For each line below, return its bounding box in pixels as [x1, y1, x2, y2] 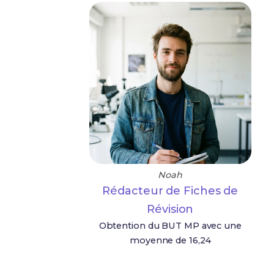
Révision [147, 202, 194, 216]
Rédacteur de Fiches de [102, 184, 239, 198]
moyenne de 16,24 [130, 235, 211, 246]
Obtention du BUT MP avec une [98, 220, 242, 231]
